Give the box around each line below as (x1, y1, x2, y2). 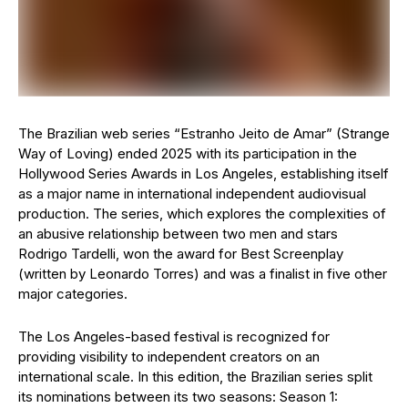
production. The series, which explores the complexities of (18, 204, 386, 222)
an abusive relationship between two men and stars (18, 224, 338, 242)
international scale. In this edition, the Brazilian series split (18, 367, 372, 385)
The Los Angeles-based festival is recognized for (18, 327, 330, 345)
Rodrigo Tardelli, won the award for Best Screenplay (18, 244, 343, 262)
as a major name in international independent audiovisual (18, 184, 366, 202)
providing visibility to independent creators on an (18, 347, 320, 365)
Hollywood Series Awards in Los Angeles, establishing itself (18, 164, 389, 182)
